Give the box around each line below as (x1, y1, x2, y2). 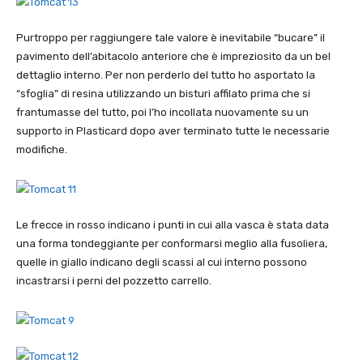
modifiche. (16, 143, 67, 156)
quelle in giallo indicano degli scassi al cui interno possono (16, 256, 307, 269)
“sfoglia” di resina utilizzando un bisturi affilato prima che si (16, 88, 310, 100)
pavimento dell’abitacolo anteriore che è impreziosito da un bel (16, 50, 331, 63)
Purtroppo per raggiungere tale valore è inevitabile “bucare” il (16, 32, 325, 45)
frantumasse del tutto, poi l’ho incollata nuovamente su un (16, 106, 309, 119)
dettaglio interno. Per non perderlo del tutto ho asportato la (16, 69, 315, 82)
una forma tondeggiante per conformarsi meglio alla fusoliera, (16, 237, 327, 250)
